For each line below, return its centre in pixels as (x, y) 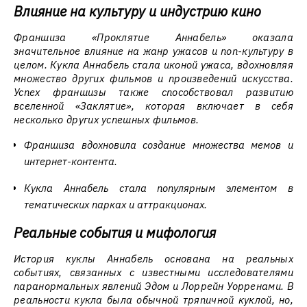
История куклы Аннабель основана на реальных (153, 259)
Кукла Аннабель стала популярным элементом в (159, 188)
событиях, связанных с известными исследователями (153, 272)
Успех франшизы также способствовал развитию (153, 92)
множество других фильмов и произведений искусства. (153, 78)
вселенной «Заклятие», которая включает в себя (153, 106)
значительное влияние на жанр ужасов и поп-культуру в (153, 51)
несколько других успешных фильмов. (107, 120)
